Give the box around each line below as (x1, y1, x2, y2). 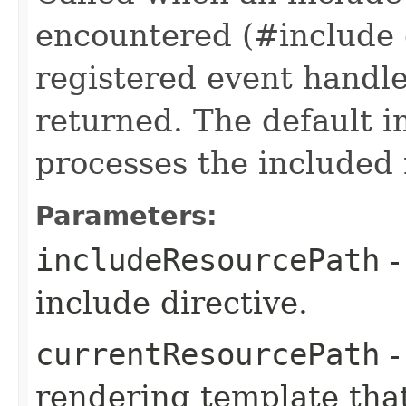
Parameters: (35, 199, 217, 231)
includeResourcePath (35, 241, 380, 278)
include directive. (35, 284, 308, 321)
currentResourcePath (35, 335, 380, 372)
